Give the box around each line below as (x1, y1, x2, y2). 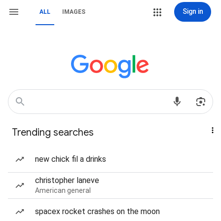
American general (35, 186, 91, 194)
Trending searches (12, 126, 94, 139)
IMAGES (62, 8, 85, 15)
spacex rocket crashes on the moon (35, 207, 160, 216)
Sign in (182, 7, 203, 15)
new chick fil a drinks (35, 154, 106, 164)
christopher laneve (35, 176, 99, 185)
